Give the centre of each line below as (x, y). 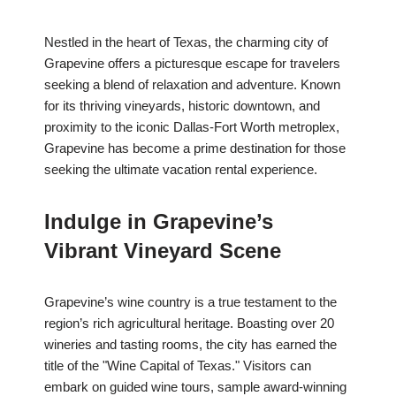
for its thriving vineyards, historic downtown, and (182, 106)
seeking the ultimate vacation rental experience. (181, 170)
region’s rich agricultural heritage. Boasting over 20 (189, 324)
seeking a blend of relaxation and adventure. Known (192, 85)
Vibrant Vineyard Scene (163, 251)
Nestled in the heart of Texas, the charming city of (186, 42)
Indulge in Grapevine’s (159, 222)
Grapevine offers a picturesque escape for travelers (192, 64)
